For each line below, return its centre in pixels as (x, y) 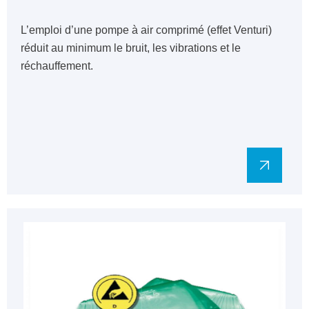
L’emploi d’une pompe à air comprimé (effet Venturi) (146, 30)
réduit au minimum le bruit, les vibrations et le (131, 48)
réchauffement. (57, 66)
